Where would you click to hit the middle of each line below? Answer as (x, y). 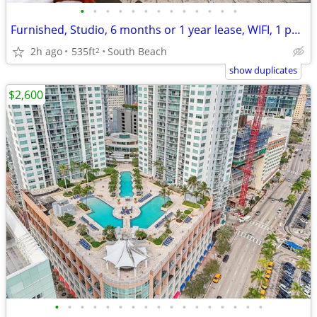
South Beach (137, 51)
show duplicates (263, 70)
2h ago (46, 51)
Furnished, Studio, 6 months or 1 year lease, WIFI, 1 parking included (296, 30)
